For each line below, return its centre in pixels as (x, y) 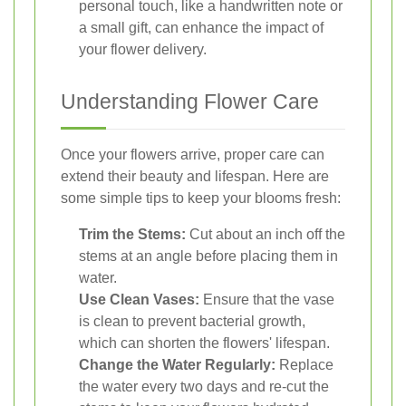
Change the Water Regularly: (177, 364)
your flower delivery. (143, 49)
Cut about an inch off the (266, 234)
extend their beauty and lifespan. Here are (195, 176)
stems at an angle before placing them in (208, 256)
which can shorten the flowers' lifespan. (204, 343)
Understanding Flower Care (190, 101)
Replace (304, 364)
